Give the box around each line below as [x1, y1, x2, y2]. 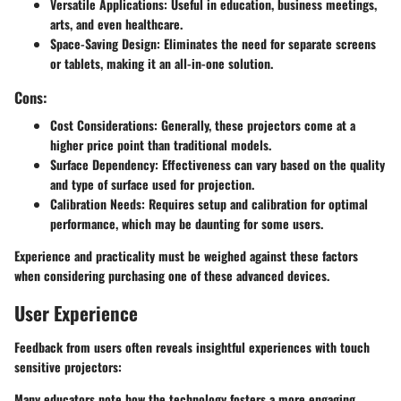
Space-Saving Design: [50, 34, 160, 54]
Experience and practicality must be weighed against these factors [14, 246, 358, 266]
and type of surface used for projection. [50, 175, 254, 194]
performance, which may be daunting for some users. [50, 214, 323, 234]
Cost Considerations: [50, 115, 158, 135]
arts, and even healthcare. [50, 14, 183, 34]
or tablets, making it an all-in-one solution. [50, 54, 273, 73]
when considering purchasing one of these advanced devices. [14, 266, 329, 286]
